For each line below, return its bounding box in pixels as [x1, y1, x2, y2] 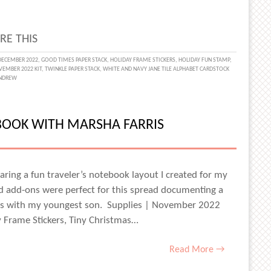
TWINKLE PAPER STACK [44, 66, 100, 73]
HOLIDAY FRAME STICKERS [110, 57, 176, 64]
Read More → [169, 245, 224, 255]
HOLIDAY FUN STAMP [178, 57, 230, 64]
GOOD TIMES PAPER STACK [41, 57, 108, 64]
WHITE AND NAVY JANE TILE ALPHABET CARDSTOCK [102, 66, 229, 73]
